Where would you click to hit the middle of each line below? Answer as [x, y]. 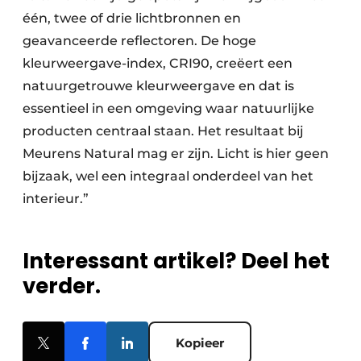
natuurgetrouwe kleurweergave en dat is [158, 86]
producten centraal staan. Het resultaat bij [163, 131]
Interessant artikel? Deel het [176, 261]
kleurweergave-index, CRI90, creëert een [158, 64]
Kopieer [200, 343]
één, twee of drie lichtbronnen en [132, 19]
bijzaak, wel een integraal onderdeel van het [168, 176]
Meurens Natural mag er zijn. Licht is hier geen [176, 154]
